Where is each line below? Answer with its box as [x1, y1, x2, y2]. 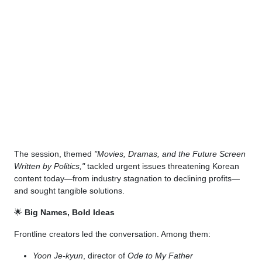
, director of [83, 251, 127, 261]
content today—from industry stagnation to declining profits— [14, 174, 240, 184]
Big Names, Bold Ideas [25, 208, 115, 218]
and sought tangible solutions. [14, 186, 125, 196]
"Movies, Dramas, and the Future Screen [94, 149, 246, 159]
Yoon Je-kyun [33, 251, 83, 261]
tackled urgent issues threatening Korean [85, 161, 239, 171]
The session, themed [14, 149, 94, 159]
